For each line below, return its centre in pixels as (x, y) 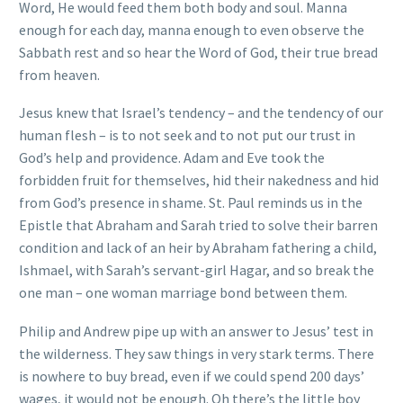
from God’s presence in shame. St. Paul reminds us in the (191, 203)
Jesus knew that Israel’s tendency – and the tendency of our (201, 113)
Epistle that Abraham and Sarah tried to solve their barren (198, 225)
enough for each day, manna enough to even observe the (192, 29)
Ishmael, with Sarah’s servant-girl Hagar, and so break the (197, 270)
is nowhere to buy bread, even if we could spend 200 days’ (192, 376)
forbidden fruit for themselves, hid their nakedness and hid (199, 180)
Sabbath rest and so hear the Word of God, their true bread (198, 52)
